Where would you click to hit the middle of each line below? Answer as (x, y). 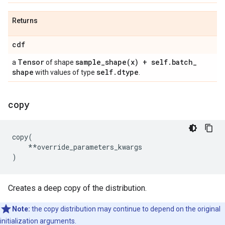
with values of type (65, 72)
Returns (25, 21)
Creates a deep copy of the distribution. (77, 188)
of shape (60, 62)
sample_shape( (103, 62)
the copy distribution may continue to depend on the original (125, 209)
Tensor (31, 62)
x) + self (149, 62)
